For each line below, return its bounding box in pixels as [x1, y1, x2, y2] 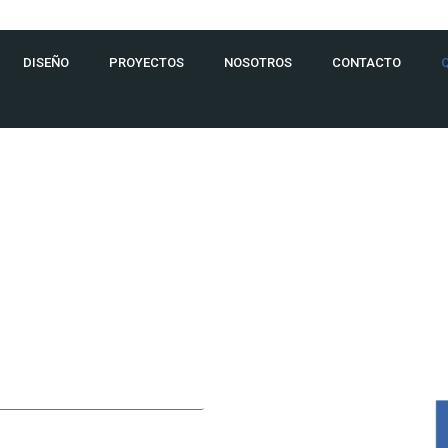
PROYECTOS [109, 55, 185, 70]
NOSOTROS [224, 55, 293, 70]
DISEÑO [23, 55, 70, 70]
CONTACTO [332, 55, 402, 70]
